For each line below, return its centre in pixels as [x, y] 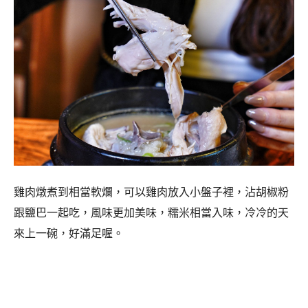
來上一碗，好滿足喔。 [69, 234]
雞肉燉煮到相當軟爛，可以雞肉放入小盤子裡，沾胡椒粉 [151, 192]
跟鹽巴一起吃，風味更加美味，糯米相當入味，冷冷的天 [151, 213]
